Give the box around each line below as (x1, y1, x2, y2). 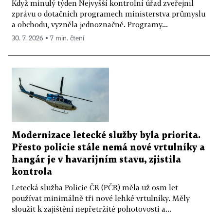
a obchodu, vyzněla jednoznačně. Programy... (12, 19, 168, 29)
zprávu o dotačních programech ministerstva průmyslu (12, 9, 205, 18)
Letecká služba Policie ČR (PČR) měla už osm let (12, 183, 178, 192)
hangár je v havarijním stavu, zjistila (12, 156, 181, 164)
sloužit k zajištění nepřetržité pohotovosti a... (12, 204, 171, 214)
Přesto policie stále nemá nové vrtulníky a (12, 144, 205, 152)
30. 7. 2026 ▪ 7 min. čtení (12, 35, 84, 42)
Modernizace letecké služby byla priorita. (12, 131, 200, 140)
